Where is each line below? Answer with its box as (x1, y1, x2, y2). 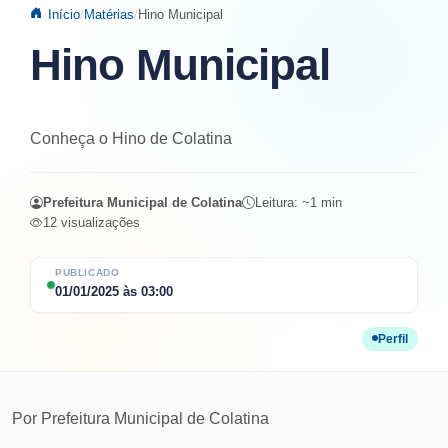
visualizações (57, 215, 140, 230)
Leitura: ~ (255, 195, 310, 210)
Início (47, 7, 80, 22)
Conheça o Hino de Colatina (30, 130, 232, 147)
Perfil (378, 332, 408, 345)
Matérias (83, 7, 134, 22)
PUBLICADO (55, 267, 120, 279)
